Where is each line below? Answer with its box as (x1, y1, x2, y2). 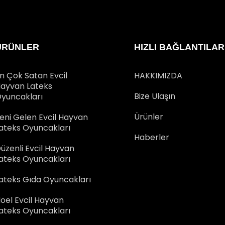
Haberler (134, 131, 169, 143)
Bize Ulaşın (134, 90, 175, 102)
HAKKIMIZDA (134, 69, 182, 81)
